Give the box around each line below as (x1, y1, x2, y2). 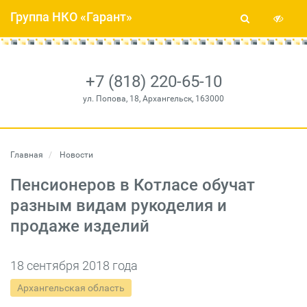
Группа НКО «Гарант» (10, 10, 132, 24)
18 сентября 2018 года (10, 258, 138, 273)
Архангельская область (17, 282, 125, 293)
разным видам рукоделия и (10, 196, 227, 215)
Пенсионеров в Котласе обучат (10, 175, 255, 195)
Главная (10, 150, 43, 160)
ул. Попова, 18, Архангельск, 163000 (83, 94, 224, 103)
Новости (58, 150, 93, 160)
